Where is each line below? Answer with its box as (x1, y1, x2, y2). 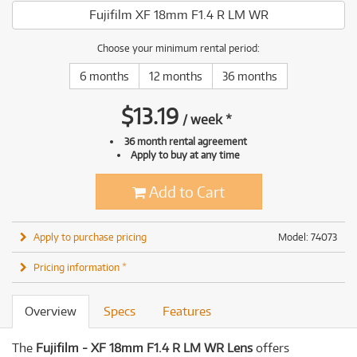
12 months (149, 69, 202, 83)
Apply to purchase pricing (33, 230, 147, 243)
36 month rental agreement (124, 135, 247, 147)
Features (163, 304, 211, 319)
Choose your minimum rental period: (97, 41, 260, 54)
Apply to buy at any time (131, 148, 241, 161)
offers (253, 340, 289, 355)
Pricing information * (33, 261, 127, 273)
